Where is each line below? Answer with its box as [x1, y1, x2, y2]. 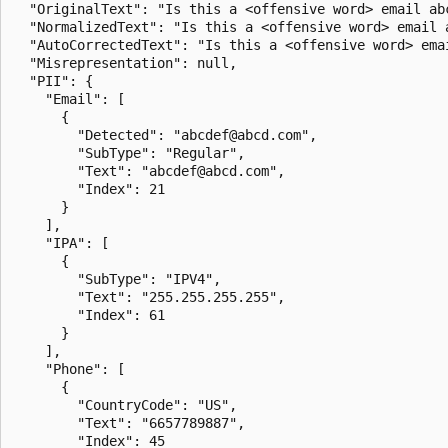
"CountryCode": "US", [13, 396, 237, 413]
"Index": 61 [13, 306, 165, 323]
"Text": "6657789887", [13, 414, 245, 431]
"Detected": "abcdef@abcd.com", [13, 126, 317, 143]
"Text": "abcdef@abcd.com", [13, 162, 285, 179]
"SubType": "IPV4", [13, 270, 221, 287]
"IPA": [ [13, 234, 109, 251]
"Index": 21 [13, 180, 165, 197]
